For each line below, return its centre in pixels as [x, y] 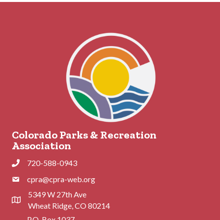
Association [41, 145]
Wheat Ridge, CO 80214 [69, 205]
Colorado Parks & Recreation [84, 135]
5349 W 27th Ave [57, 194]
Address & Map [38, 201]
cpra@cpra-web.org [61, 179]
